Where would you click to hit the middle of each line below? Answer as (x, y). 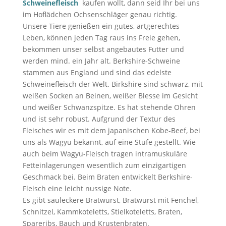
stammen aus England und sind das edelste (97, 72)
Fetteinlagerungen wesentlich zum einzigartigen (104, 165)
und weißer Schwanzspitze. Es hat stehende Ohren (109, 107)
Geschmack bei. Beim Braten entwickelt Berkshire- (107, 177)
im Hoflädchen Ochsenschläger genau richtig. (100, 14)
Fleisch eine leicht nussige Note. (77, 188)
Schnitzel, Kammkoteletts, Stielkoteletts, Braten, (102, 212)
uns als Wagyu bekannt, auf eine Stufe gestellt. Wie (109, 142)
